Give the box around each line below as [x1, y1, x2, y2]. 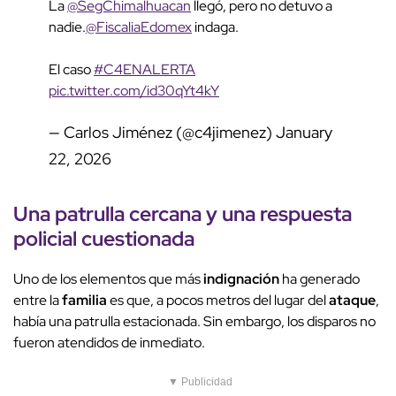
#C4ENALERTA [94, 60, 195, 80]
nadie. [49, 18, 86, 37]
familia [62, 291, 107, 310]
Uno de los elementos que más [13, 270, 203, 289]
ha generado [279, 270, 360, 289]
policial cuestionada [13, 225, 194, 253]
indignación [203, 270, 279, 289]
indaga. [192, 18, 239, 37]
